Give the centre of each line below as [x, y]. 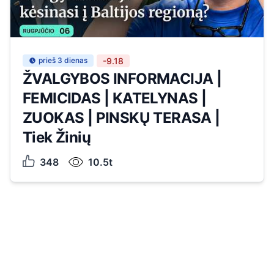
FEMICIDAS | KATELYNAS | [115, 98]
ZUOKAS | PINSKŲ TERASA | [121, 118]
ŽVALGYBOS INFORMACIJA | [122, 79]
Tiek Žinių [57, 137]
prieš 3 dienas [63, 60]
